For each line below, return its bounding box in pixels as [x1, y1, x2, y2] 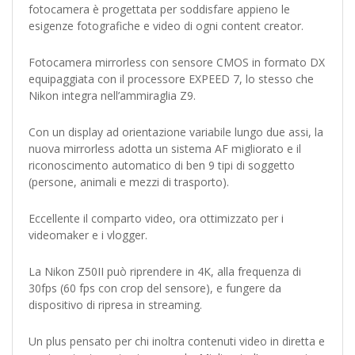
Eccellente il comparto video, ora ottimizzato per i [29, 211, 284, 226]
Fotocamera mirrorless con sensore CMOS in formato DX [29, 55, 325, 70]
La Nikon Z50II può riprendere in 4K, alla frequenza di [29, 264, 301, 279]
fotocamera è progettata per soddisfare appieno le [29, 2, 290, 17]
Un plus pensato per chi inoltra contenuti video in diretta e [29, 334, 325, 349]
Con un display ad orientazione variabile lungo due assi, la [29, 124, 323, 139]
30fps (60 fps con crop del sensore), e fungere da [29, 281, 281, 296]
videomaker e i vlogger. [29, 227, 147, 242]
